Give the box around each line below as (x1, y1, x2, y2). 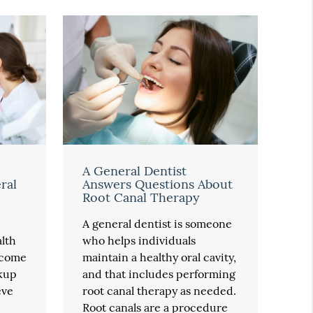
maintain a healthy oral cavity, (82, 249, 237, 264)
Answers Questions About (82, 175, 233, 192)
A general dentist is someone (82, 216, 233, 231)
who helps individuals (82, 233, 196, 247)
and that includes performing (82, 266, 236, 281)
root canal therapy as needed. (82, 283, 237, 298)
